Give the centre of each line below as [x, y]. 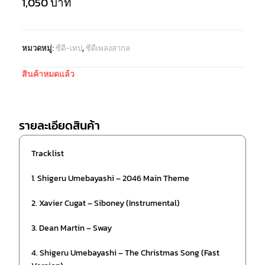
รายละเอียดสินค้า [60, 126]
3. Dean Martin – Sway [72, 228]
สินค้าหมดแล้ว [49, 74]
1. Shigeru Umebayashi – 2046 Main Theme [111, 179]
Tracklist [48, 154]
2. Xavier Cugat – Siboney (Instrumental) [106, 203]
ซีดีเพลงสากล [108, 49]
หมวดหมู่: [39, 49]
